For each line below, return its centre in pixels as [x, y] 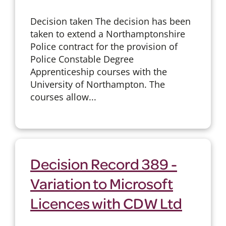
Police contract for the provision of [104, 46]
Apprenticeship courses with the [98, 71]
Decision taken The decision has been [110, 21]
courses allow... [63, 97]
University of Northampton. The [97, 84]
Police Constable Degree [82, 59]
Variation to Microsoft [101, 183]
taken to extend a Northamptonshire [107, 34]
